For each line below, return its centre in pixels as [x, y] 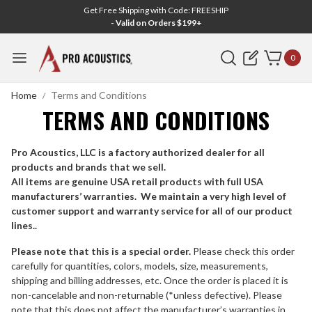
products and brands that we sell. [88, 167]
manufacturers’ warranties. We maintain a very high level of [149, 196]
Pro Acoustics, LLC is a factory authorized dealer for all [138, 152]
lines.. [24, 225]
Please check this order [243, 251]
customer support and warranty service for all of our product [152, 211]
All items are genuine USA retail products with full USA [137, 181]
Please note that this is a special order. [101, 251]
